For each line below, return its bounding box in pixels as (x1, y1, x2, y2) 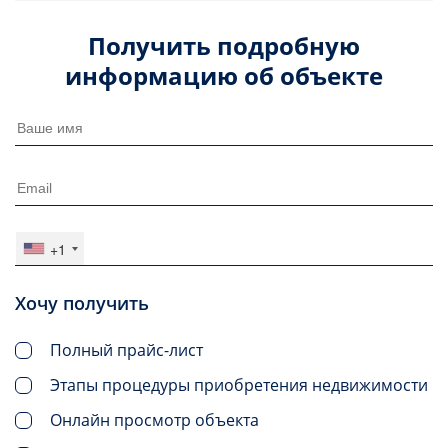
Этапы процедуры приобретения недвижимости (50, 374, 428, 397)
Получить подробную (88, 29, 360, 63)
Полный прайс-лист (50, 339, 203, 362)
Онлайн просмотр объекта (50, 409, 259, 432)
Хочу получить (15, 291, 149, 316)
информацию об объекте (65, 59, 383, 93)
